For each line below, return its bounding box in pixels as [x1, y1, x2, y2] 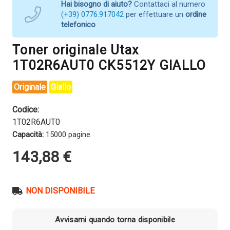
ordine [185, 9, 206, 19]
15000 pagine [44, 129, 90, 139]
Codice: [12, 104, 39, 114]
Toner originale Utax [12, 42, 139, 57]
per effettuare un [124, 9, 185, 19]
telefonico [61, 20, 95, 29]
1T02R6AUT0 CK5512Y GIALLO [12, 57, 206, 73]
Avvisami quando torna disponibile [55, 215, 175, 225]
